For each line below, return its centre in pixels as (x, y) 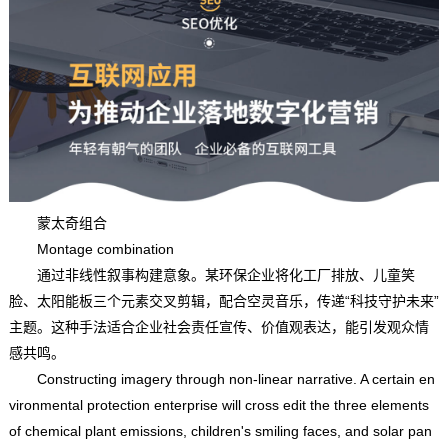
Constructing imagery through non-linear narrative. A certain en (221, 378)
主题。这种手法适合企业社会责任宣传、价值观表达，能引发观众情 (218, 326)
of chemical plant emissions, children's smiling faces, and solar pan (220, 430)
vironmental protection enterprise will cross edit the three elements (218, 404)
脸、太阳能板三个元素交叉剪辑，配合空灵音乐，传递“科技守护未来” (223, 300)
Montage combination (91, 248)
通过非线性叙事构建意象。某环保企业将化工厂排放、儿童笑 (211, 274)
